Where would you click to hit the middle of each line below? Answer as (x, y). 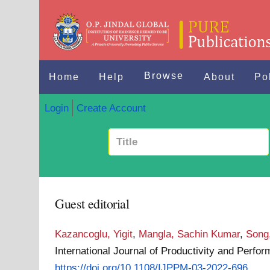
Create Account (111, 108)
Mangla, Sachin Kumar (190, 234)
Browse (164, 76)
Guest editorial (92, 203)
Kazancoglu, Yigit (94, 234)
